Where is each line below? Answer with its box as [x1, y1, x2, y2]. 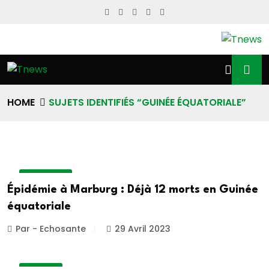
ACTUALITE [24, 171, 67, 182]
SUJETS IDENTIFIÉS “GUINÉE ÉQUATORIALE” [49, 95, 246, 110]
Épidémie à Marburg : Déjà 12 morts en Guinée [7, 184, 258, 196]
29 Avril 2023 [115, 223, 171, 235]
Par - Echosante [16, 223, 86, 235]
